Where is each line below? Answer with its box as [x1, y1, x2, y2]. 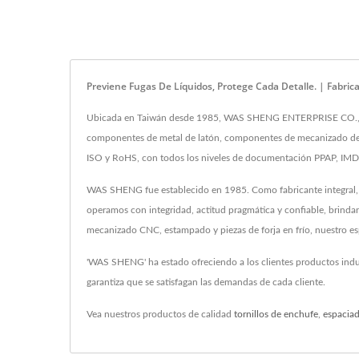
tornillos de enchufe [234, 309, 318, 319]
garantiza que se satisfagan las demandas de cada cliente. [87, 277, 325, 287]
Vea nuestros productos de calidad [87, 309, 234, 319]
